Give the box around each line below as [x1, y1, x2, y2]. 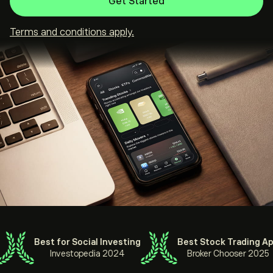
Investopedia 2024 [43, 249, 119, 258]
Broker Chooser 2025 [180, 249, 263, 258]
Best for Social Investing [27, 237, 135, 247]
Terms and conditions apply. [10, 27, 134, 38]
